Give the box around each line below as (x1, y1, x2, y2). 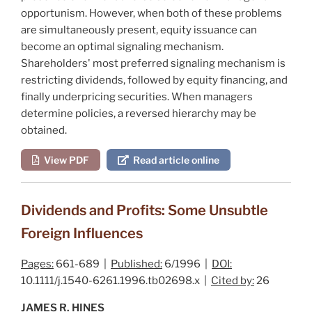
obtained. (21, 123, 67, 136)
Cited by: (211, 274, 254, 287)
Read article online (129, 153, 219, 166)
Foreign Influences (21, 224, 143, 242)
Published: (111, 257, 162, 270)
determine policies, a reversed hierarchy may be (21, 107, 256, 120)
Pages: (21, 257, 54, 270)
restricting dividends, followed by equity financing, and (21, 73, 288, 86)
